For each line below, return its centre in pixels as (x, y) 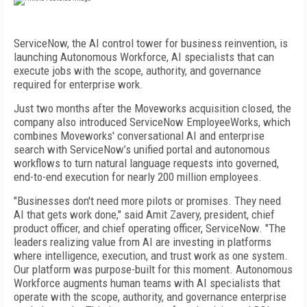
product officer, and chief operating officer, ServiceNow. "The (150, 228)
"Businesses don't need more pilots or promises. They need (147, 201)
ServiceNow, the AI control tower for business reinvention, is (151, 43)
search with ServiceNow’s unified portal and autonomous (142, 149)
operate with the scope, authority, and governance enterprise (150, 297)
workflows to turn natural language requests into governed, (146, 163)
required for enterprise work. (78, 84)
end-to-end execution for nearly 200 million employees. (138, 177)
